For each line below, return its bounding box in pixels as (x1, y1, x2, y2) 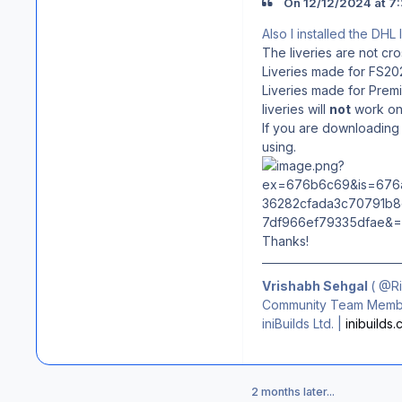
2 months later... (251, 384, 335, 398)
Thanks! (262, 232, 309, 249)
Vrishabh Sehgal (262, 277, 371, 293)
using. (262, 138, 296, 154)
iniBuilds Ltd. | (262, 315, 345, 331)
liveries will (262, 100, 329, 117)
